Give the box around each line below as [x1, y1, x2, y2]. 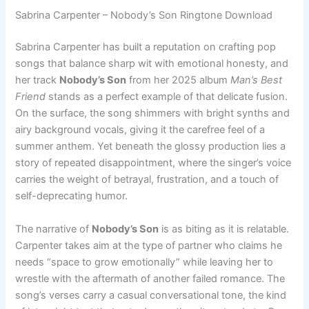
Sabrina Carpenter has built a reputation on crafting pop [15, 41, 277, 54]
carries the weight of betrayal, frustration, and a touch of [15, 173, 279, 186]
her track [15, 74, 60, 87]
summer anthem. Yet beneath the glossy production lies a [15, 140, 286, 153]
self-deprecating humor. [15, 190, 128, 203]
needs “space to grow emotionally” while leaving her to [15, 255, 274, 268]
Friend [15, 90, 46, 103]
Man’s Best [230, 74, 283, 87]
